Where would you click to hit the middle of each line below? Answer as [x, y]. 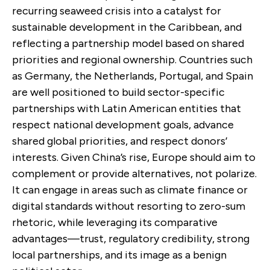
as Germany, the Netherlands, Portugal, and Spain [133, 76]
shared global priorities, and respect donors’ [120, 141]
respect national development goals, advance [123, 124]
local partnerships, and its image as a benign [119, 255]
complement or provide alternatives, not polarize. [134, 173]
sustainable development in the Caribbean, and [127, 27]
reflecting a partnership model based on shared [128, 43]
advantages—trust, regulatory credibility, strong [131, 238]
